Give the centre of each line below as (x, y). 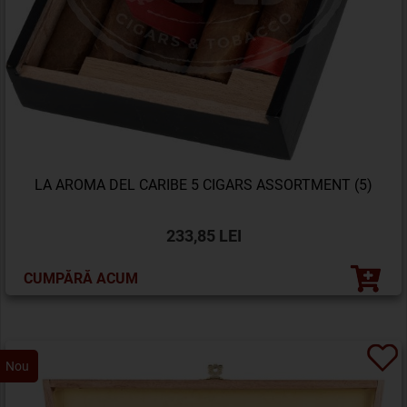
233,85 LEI (203, 236)
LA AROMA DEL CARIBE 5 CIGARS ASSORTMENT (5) (203, 185)
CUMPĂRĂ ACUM (81, 278)
